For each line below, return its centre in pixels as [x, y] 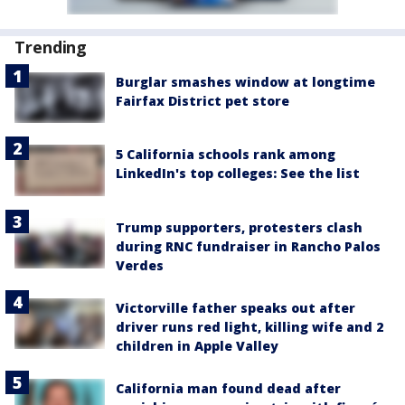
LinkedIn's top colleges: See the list [238, 174]
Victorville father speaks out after [235, 307]
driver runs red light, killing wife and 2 [250, 326]
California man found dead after [228, 388]
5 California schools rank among [226, 155]
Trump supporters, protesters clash [239, 227]
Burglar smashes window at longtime [245, 82]
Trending [51, 47]
